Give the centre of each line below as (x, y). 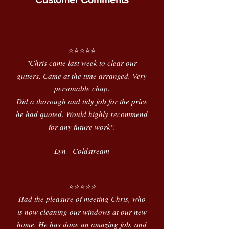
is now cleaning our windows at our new (82, 212)
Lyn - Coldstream (82, 151)
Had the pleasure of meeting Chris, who (82, 199)
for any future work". (82, 127)
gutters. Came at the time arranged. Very (82, 76)
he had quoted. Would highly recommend (82, 114)
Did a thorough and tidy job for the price (82, 101)
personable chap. (82, 88)
